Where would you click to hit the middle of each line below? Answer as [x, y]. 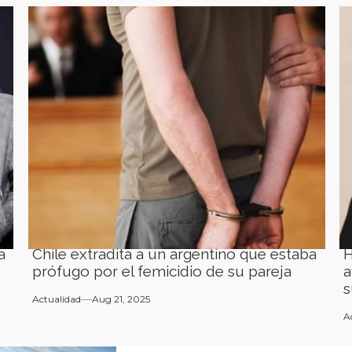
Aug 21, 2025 [121, 299]
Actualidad [56, 299]
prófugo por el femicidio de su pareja [161, 271]
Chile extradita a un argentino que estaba [174, 254]
